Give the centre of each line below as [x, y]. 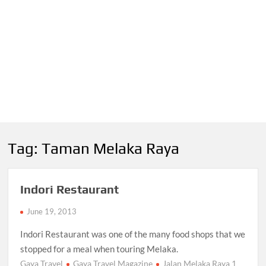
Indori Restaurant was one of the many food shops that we [133, 234]
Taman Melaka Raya [111, 148]
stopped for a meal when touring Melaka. [99, 249]
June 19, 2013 [52, 212]
